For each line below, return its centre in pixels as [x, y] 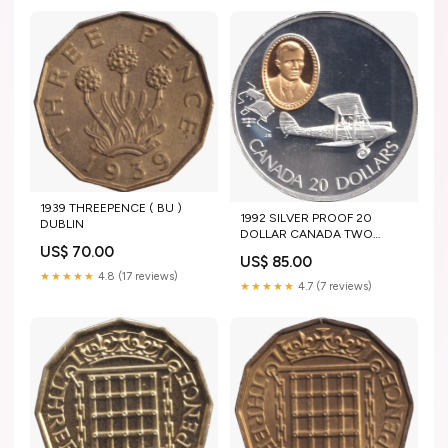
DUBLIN [62, 224]
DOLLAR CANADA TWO [306, 233]
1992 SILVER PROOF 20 [306, 217]
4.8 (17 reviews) [136, 277]
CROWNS [268, 249]
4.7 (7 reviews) [333, 286]
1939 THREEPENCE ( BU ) [111, 208]
